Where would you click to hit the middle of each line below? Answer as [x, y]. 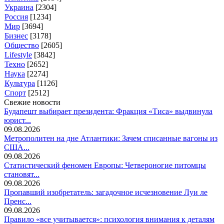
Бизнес [16, 36]
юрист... [17, 120]
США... [17, 147]
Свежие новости [32, 102]
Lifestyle [18, 55]
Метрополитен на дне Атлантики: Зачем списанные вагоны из [111, 138]
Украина [19, 7]
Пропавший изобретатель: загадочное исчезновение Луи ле [106, 192]
